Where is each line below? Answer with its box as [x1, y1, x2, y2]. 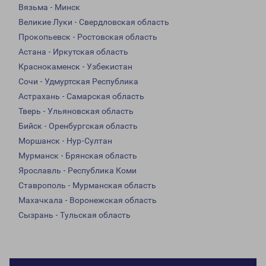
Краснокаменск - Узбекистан [18, 62, 132, 72]
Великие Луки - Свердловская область [18, 17, 169, 27]
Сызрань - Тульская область [18, 210, 131, 220]
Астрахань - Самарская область [18, 91, 144, 102]
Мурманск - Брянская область [18, 151, 137, 161]
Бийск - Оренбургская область [18, 121, 138, 131]
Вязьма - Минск [18, 2, 80, 12]
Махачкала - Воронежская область [18, 195, 157, 205]
